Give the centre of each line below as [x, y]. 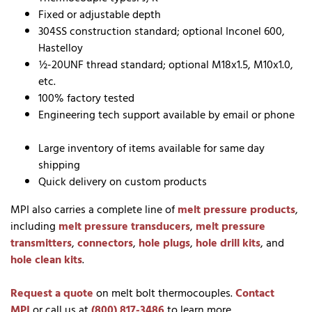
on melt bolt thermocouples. [164, 294]
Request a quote [52, 294]
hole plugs [164, 243]
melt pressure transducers [124, 227]
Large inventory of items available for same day [151, 149]
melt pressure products [236, 210]
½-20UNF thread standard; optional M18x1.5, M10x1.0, [166, 65]
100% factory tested [88, 99]
